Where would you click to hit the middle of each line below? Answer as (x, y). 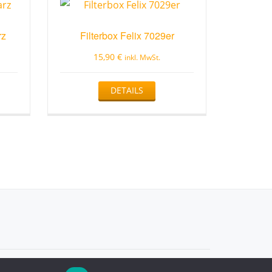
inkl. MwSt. (143, 57)
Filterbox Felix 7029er (127, 35)
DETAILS (127, 90)
